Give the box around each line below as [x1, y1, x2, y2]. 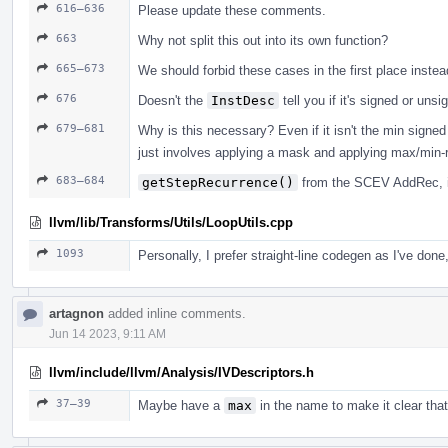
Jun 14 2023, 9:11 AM [49, 326, 166, 341]
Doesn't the [138, 92, 207, 108]
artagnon [49, 305, 104, 321]
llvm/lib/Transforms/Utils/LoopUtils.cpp [49, 214, 293, 230]
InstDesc [211, 92, 275, 108]
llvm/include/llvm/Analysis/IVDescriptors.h [49, 364, 314, 380]
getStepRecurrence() [142, 174, 294, 190]
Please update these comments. [138, 2, 326, 18]
